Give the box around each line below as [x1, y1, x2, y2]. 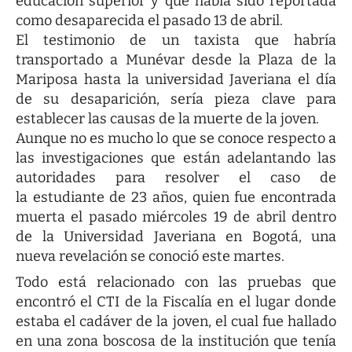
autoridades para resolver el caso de [16, 169, 336, 187]
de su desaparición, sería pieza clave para [16, 90, 336, 108]
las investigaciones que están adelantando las [16, 149, 336, 167]
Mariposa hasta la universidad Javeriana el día [16, 71, 336, 89]
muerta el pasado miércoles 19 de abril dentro [16, 208, 336, 226]
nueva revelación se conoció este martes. [16, 247, 284, 266]
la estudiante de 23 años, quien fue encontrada [16, 189, 336, 207]
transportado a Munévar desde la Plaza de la [16, 51, 336, 69]
